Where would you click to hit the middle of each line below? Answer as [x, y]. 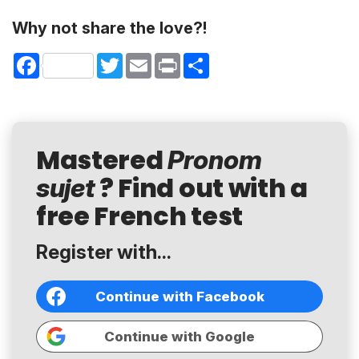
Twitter [141, 58]
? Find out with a [201, 188]
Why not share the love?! [109, 28]
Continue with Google [179, 336]
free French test [139, 216]
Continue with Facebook [179, 296]
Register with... [104, 252]
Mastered [102, 160]
